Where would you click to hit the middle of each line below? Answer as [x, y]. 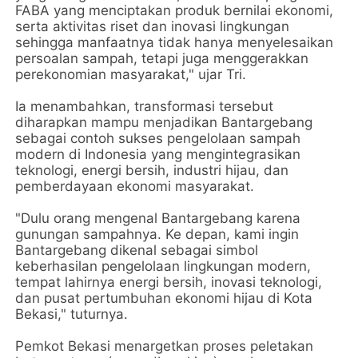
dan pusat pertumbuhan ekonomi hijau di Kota [164, 298]
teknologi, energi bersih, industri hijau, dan [152, 170]
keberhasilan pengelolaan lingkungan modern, [163, 266]
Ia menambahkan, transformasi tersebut [145, 106]
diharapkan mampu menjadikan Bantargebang [164, 122]
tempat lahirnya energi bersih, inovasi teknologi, [169, 282]
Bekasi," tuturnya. [72, 314]
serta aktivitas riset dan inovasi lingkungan [153, 26]
